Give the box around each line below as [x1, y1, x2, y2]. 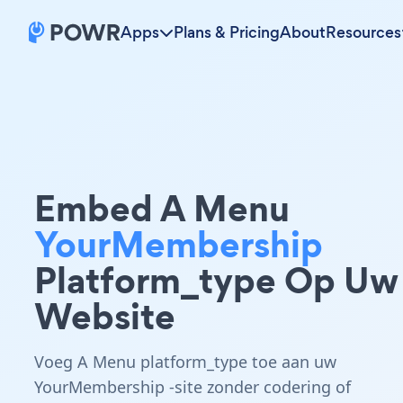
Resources [326, 22, 401, 43]
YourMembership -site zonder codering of [34, 376, 351, 398]
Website [34, 291, 175, 342]
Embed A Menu [34, 183, 290, 234]
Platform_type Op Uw [34, 255, 399, 306]
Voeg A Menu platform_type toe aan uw [34, 351, 336, 372]
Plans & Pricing [174, 22, 280, 43]
